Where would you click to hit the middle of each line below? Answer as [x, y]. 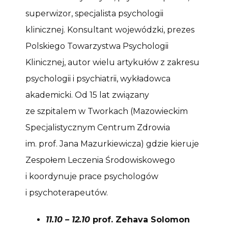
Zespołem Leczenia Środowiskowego [100, 160]
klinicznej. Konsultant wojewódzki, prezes [110, 30]
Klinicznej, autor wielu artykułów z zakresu [112, 63]
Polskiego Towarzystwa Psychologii [97, 46]
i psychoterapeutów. [67, 193]
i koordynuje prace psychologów [92, 177]
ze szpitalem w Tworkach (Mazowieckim [107, 111]
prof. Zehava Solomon [140, 219]
